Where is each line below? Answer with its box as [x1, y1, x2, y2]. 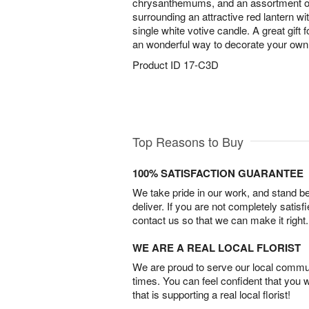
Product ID [132, 57, 183, 72]
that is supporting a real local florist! [132, 287, 290, 302]
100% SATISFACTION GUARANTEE [132, 166, 303, 181]
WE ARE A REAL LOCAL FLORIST [132, 240, 301, 256]
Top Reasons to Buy [132, 132, 243, 151]
